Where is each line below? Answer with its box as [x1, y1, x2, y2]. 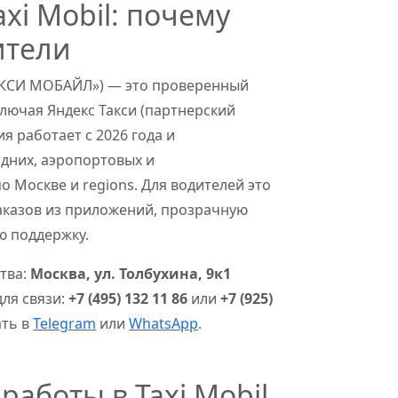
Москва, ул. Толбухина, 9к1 [30, 264, 232, 283]
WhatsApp [129, 314, 199, 333]
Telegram [33, 314, 97, 333]
